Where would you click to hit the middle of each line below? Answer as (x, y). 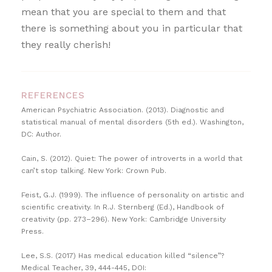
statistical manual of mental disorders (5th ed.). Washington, (132, 122)
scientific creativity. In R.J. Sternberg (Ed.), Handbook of (123, 207)
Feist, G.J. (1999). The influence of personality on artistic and (133, 195)
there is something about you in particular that (132, 28)
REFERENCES (53, 95)
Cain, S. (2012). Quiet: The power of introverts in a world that (132, 158)
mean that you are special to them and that (124, 12)
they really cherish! (66, 44)
